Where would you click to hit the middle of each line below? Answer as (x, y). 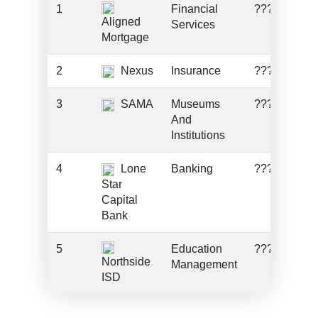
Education (197, 249)
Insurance (196, 71)
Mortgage (126, 37)
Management (204, 264)
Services (193, 24)
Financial (195, 9)
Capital (120, 200)
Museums (196, 104)
